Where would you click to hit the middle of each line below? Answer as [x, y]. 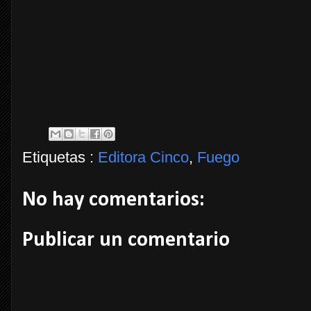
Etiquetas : [60, 157]
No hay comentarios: [114, 200]
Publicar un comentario [126, 240]
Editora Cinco [143, 157]
